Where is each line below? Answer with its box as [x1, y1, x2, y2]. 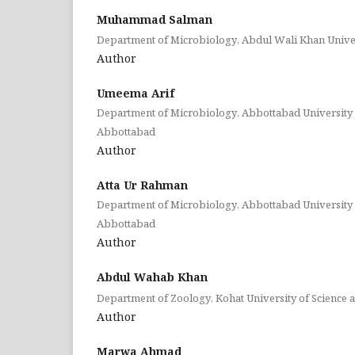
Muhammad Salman [97, 11, 212, 27]
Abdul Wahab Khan [97, 269, 208, 285]
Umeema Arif [97, 86, 174, 101]
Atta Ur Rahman [97, 177, 188, 193]
